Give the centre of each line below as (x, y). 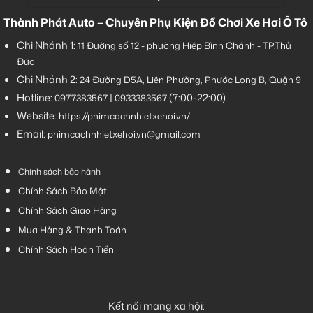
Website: (37, 116)
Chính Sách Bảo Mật (62, 191)
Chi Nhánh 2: (48, 80)
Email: (32, 134)
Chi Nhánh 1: (47, 45)
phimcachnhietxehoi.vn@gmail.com (124, 134)
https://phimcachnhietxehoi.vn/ (124, 116)
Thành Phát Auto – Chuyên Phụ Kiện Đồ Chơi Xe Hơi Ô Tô (155, 23)
